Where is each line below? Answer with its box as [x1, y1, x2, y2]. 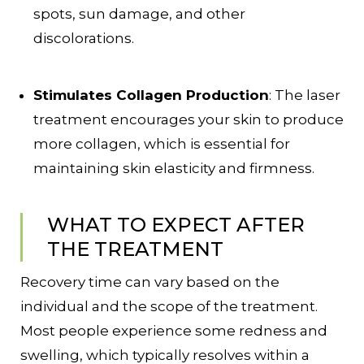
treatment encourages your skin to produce [33, 111, 344, 128]
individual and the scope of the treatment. [20, 298, 318, 315]
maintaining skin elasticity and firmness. [33, 160, 314, 177]
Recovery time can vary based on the [20, 274, 279, 291]
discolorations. [33, 30, 134, 47]
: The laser [269, 87, 340, 104]
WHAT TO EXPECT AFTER [47, 213, 305, 237]
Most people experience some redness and [20, 323, 327, 340]
